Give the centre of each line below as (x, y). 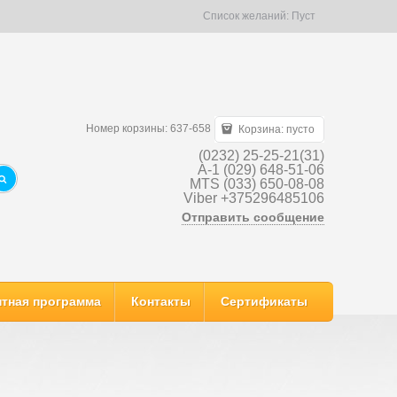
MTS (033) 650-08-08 (257, 183)
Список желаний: (247, 16)
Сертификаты (264, 301)
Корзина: (261, 129)
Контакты (161, 301)
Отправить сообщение (253, 217)
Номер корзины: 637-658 (149, 128)
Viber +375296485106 (254, 198)
